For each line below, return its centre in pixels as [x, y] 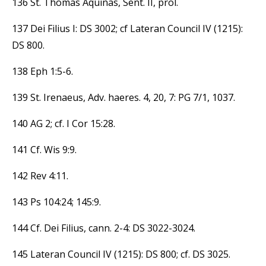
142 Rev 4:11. [40, 175]
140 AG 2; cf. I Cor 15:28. [64, 123]
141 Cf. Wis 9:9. [44, 149]
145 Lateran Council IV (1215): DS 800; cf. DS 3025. [121, 254]
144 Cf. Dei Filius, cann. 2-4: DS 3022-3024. [104, 228]
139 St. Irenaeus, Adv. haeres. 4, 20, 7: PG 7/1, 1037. [123, 97]
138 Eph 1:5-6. [42, 71]
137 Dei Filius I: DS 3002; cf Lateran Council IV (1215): [127, 28]
